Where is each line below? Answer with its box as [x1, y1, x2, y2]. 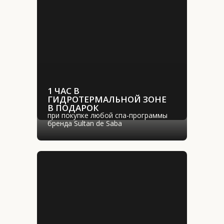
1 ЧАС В [47, 85, 79, 96]
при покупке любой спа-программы [47, 110, 167, 120]
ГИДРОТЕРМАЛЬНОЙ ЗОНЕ [47, 93, 166, 105]
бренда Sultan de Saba [47, 118, 122, 128]
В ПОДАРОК [47, 102, 98, 113]
